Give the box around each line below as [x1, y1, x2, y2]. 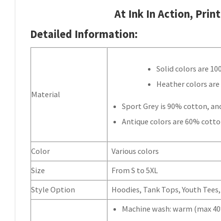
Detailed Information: [30, 27, 138, 41]
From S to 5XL [111, 165, 158, 175]
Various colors [111, 146, 159, 156]
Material [31, 89, 60, 99]
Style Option [31, 184, 75, 194]
